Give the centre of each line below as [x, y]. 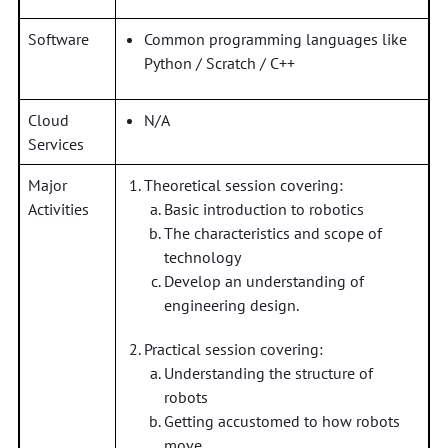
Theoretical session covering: [243, 185]
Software [58, 39]
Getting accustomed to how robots [281, 421]
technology [202, 257]
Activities [58, 209]
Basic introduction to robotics [263, 209]
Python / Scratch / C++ [219, 63]
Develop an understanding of [263, 281]
